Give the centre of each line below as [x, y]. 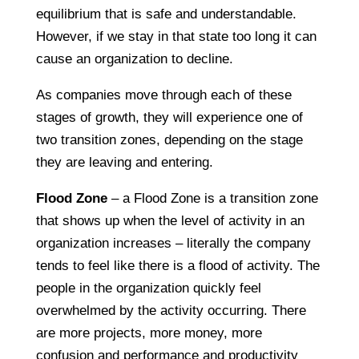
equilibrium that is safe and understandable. [166, 14]
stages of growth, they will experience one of [169, 117]
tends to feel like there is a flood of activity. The [177, 265]
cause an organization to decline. [134, 58]
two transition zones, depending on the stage [169, 139]
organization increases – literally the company [173, 243]
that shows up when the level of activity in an [170, 220]
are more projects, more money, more [149, 333]
